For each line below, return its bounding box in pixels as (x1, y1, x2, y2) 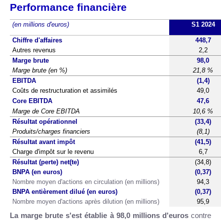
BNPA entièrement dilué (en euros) (12, 187, 117, 195)
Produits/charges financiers (12, 127, 90, 135)
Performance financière (10, 1, 127, 13)
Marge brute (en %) (12, 66, 67, 74)
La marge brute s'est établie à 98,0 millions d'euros (10, 211, 191, 220)
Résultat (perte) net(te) (12, 158, 79, 166)
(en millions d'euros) (12, 20, 69, 28)
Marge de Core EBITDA (12, 107, 80, 115)
